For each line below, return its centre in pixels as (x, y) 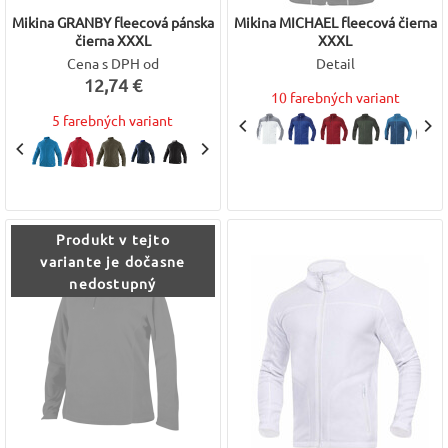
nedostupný (113, 283)
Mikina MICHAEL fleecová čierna (335, 22)
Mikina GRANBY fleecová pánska (112, 22)
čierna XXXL (112, 40)
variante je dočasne (113, 261)
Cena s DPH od (112, 63)
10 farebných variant (335, 97)
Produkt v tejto (112, 239)
